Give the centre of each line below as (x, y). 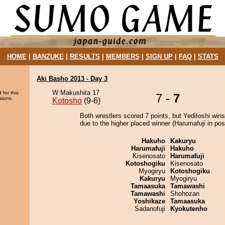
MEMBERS (123, 57)
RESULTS (85, 57)
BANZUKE (48, 57)
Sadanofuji (150, 209)
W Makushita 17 (76, 93)
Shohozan (185, 194)
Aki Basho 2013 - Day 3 (72, 79)
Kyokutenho (189, 209)
